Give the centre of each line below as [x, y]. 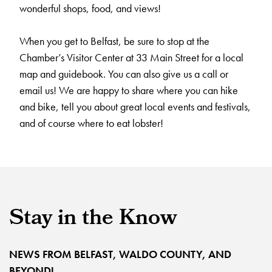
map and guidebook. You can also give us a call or [124, 73]
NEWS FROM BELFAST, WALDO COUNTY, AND [120, 254]
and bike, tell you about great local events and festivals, [135, 106]
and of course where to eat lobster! [91, 123]
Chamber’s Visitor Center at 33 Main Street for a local [131, 57]
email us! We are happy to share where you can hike [129, 90]
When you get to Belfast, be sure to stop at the [114, 41]
